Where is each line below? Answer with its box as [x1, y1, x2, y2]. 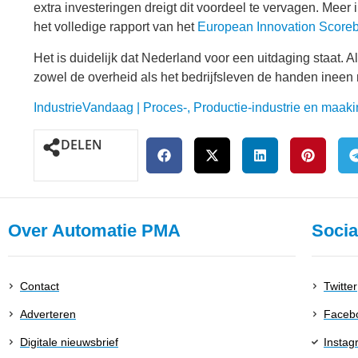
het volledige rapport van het [34, 20, 197, 34]
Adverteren [20, 307, 76, 320]
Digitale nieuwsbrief [20, 335, 118, 348]
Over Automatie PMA [8, 220, 181, 241]
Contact [20, 279, 59, 292]
